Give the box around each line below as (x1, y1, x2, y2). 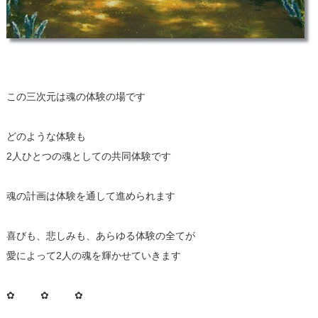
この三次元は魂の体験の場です (6, 90, 146, 102)
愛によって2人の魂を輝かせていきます (6, 249, 181, 261)
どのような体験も (6, 130, 86, 142)
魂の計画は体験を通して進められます (6, 190, 175, 202)
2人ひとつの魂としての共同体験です (6, 150, 171, 162)
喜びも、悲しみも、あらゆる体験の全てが (6, 229, 195, 241)
